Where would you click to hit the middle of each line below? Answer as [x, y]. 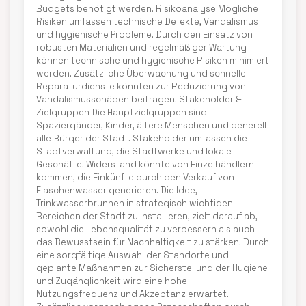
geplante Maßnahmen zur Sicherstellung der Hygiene [152, 268]
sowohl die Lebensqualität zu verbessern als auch [145, 229]
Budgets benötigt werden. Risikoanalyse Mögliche [147, 9]
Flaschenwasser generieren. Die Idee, [117, 190]
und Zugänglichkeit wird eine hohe [112, 281]
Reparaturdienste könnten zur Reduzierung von [141, 86]
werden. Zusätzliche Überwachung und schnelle [141, 73]
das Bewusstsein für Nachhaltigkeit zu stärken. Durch [153, 242]
